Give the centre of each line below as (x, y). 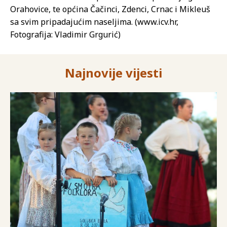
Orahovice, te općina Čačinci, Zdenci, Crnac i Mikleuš (110, 9)
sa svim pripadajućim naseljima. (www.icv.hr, (94, 22)
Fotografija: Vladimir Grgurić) (65, 34)
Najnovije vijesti (113, 72)
